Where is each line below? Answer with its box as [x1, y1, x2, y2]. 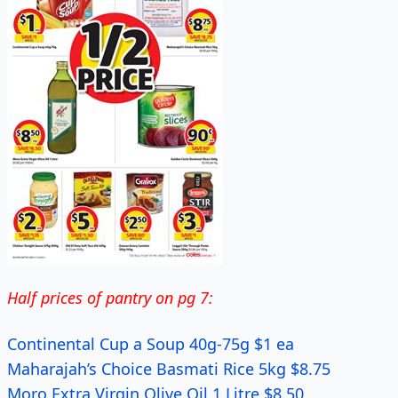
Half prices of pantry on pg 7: [7, 287, 213, 308]
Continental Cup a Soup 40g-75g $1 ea [7, 333, 294, 354]
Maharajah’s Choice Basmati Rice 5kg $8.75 [7, 358, 330, 379]
